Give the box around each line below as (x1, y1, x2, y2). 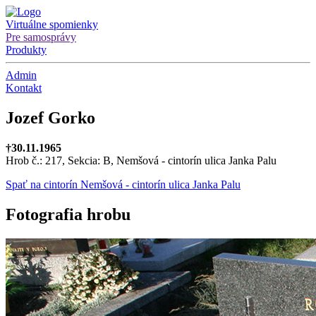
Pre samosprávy (6, 31, 76, 43)
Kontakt (6, 82, 42, 94)
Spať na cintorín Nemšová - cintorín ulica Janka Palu (6, 178, 241, 190)
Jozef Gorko (6, 108, 95, 127)
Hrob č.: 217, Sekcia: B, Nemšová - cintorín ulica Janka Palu (6, 154, 276, 166)
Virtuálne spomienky (6, 18, 98, 30)
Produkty (6, 44, 47, 56)
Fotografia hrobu (6, 205, 130, 224)
